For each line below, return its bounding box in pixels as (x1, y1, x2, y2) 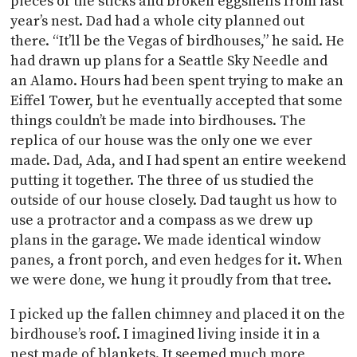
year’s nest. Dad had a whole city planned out (10, 11, 305, 30)
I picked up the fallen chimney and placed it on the (10, 304, 346, 324)
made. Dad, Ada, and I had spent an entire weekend (10, 151, 347, 170)
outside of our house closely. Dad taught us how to (10, 190, 338, 210)
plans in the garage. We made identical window (10, 230, 322, 249)
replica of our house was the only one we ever (10, 131, 313, 150)
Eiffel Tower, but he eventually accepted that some (10, 91, 343, 110)
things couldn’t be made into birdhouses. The (10, 111, 307, 130)
